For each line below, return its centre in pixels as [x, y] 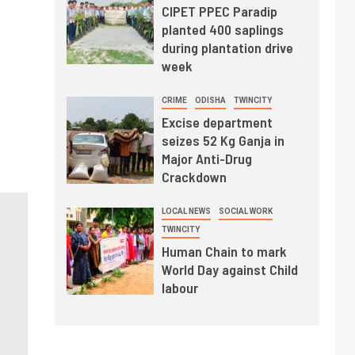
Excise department [217, 122]
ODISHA [210, 100]
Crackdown [194, 176]
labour [179, 287]
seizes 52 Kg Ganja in [223, 140]
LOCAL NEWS [186, 211]
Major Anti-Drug [206, 158]
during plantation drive [227, 47]
